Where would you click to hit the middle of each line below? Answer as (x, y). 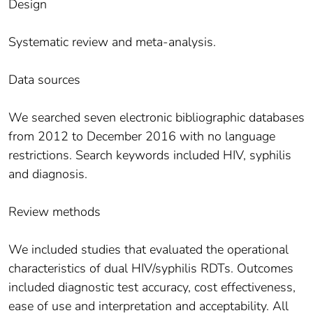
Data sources (44, 80)
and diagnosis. (48, 174)
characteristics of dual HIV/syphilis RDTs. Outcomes (151, 269)
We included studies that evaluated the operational (148, 250)
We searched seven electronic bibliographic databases (156, 118)
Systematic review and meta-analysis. (112, 42)
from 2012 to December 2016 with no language (142, 137)
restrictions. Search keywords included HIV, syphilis (150, 155)
